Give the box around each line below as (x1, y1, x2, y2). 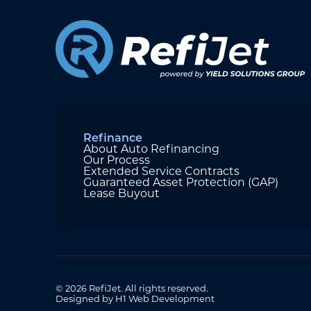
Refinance (83, 133, 142, 144)
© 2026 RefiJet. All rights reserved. (56, 285, 208, 294)
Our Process (83, 155, 150, 167)
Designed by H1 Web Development (56, 295, 215, 305)
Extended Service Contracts (83, 166, 239, 178)
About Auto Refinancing (83, 144, 219, 155)
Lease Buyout (83, 188, 160, 200)
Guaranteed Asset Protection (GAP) (83, 177, 278, 189)
